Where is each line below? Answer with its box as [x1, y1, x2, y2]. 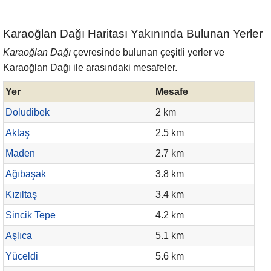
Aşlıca [5, 230, 32, 241]
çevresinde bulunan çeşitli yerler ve [71, 47, 224, 57]
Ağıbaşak [5, 169, 46, 179]
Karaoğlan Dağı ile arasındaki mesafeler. [3, 62, 177, 73]
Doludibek [5, 107, 50, 117]
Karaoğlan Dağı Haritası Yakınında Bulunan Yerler [3, 27, 263, 40]
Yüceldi [5, 251, 38, 261]
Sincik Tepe [5, 210, 56, 220]
